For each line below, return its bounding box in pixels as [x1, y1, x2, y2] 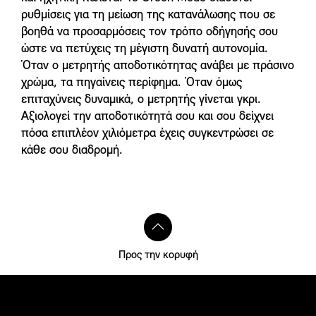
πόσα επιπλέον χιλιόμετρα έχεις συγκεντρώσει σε [21, 127, 274, 141]
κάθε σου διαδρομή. [21, 144, 123, 158]
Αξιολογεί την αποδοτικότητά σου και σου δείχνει [21, 110, 274, 124]
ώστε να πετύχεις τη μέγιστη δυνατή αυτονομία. [21, 42, 268, 56]
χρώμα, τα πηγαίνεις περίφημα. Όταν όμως [21, 76, 242, 90]
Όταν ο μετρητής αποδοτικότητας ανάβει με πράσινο [21, 59, 294, 73]
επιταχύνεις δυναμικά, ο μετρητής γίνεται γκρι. [21, 93, 261, 107]
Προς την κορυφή [118, 250, 198, 262]
